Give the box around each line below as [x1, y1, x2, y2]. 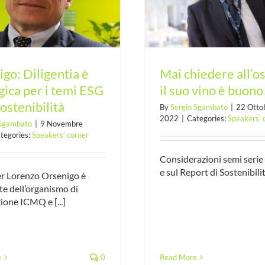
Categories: [186, 113, 228, 123]
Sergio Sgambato [170, 102, 228, 112]
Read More [159, 253, 197, 262]
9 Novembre [40, 118, 83, 128]
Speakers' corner [31, 130, 89, 140]
